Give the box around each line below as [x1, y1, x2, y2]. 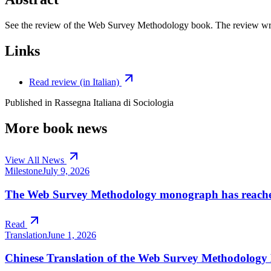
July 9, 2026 [42, 166, 90, 177]
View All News [5, 155, 64, 166]
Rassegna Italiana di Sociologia [54, 97, 174, 108]
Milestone [5, 166, 42, 177]
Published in [5, 97, 52, 108]
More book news [5, 120, 107, 137]
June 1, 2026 [47, 229, 96, 240]
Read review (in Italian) [29, 77, 119, 88]
